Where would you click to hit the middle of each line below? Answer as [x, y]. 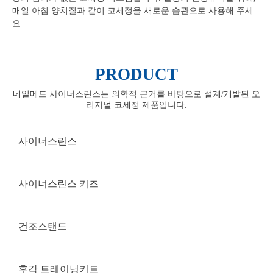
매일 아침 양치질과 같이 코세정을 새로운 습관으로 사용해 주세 [133, 11]
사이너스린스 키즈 [58, 184]
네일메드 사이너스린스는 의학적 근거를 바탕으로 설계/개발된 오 [136, 94]
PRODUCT [136, 74]
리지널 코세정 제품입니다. [136, 105]
